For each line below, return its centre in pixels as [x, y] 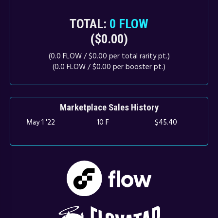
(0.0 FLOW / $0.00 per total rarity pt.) [109, 56]
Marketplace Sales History [109, 108]
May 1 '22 [40, 122]
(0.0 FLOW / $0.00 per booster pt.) [109, 67]
